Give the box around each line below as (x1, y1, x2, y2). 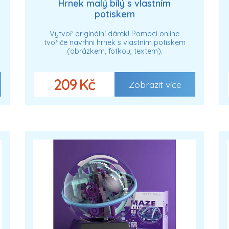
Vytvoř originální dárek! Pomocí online (50, 29, 179, 39)
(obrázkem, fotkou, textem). (66, 47, 163, 56)
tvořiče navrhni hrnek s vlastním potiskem (43, 38, 186, 48)
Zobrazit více (128, 79, 181, 90)
